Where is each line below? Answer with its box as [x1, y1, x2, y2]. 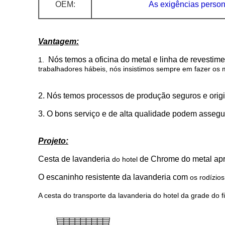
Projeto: [38, 137, 68, 145]
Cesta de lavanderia [38, 155, 110, 163]
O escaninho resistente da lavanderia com [38, 173, 188, 181]
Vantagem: [38, 37, 79, 46]
